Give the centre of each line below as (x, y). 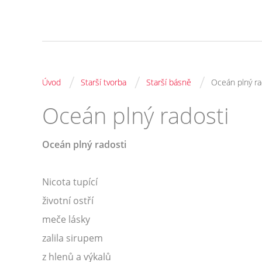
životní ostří (68, 201)
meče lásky (66, 219)
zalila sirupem (73, 238)
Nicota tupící (70, 182)
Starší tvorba (104, 82)
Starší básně (169, 82)
